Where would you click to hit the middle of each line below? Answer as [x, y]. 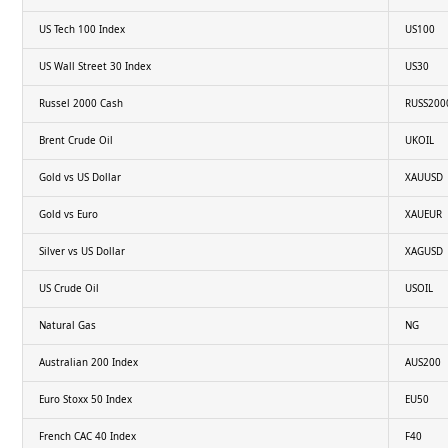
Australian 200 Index [88, 362]
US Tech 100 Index [81, 29]
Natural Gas [67, 325]
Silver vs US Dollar [81, 251]
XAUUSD [423, 177]
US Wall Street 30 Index [94, 66]
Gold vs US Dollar [79, 177]
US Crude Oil [68, 288]
